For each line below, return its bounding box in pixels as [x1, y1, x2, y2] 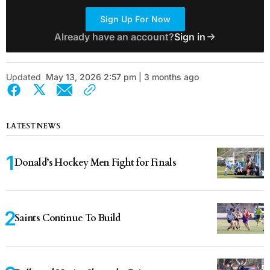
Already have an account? [54, 30, 174, 43]
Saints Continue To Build [14, 211, 121, 225]
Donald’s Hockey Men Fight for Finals [14, 155, 176, 169]
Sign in [174, 30, 206, 43]
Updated [6, 71, 41, 82]
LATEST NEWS [6, 121, 60, 131]
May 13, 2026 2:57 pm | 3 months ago [46, 71, 199, 82]
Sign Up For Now [99, 13, 171, 24]
